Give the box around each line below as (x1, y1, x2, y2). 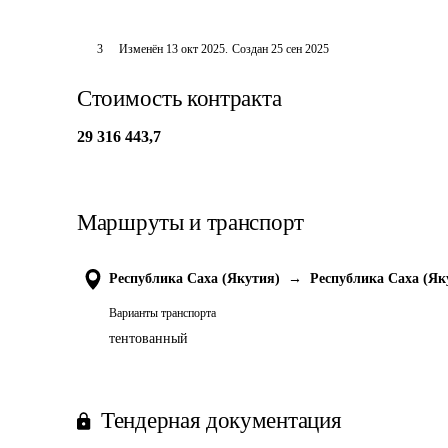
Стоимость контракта (77, 86, 282, 111)
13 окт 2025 (165, 42, 225, 56)
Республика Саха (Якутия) (109, 271, 280, 286)
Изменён (118, 42, 166, 56)
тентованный (109, 331, 188, 346)
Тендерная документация (101, 408, 342, 433)
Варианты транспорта (109, 306, 216, 320)
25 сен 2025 (270, 42, 329, 56)
